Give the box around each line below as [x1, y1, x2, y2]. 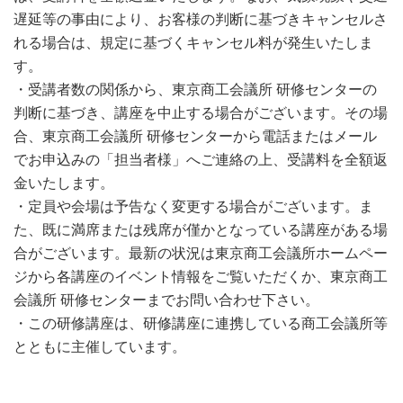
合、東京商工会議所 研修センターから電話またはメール [13, 128, 377, 143]
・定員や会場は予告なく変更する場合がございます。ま [13, 198, 373, 213]
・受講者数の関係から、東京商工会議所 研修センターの [13, 81, 377, 96]
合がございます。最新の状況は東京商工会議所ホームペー [13, 245, 388, 260]
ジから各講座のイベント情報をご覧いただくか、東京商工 [13, 268, 388, 283]
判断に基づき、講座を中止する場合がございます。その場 [13, 104, 388, 120]
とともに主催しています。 [13, 338, 186, 354]
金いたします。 [13, 175, 114, 190]
